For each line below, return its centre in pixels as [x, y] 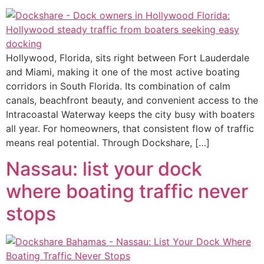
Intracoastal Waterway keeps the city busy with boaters [130, 114]
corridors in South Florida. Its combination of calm [118, 86]
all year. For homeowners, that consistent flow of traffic [130, 128]
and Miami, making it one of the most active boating [123, 72]
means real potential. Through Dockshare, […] [108, 142]
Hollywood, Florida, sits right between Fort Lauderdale [128, 57]
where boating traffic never [127, 192]
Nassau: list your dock [104, 169]
